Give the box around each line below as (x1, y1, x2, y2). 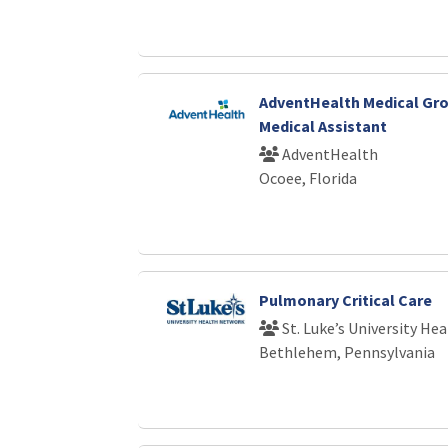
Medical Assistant (258, 115, 387, 136)
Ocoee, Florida (258, 167, 357, 188)
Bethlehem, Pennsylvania (258, 341, 435, 362)
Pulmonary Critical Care (258, 289, 432, 310)
